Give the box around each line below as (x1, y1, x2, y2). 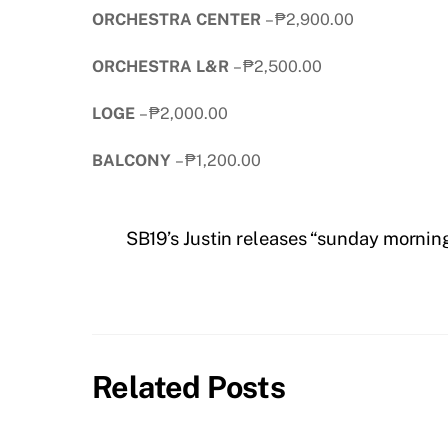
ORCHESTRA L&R (92, 57, 229, 77)
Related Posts (92, 368, 286, 405)
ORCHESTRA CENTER (92, 10, 261, 30)
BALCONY (92, 150, 171, 170)
